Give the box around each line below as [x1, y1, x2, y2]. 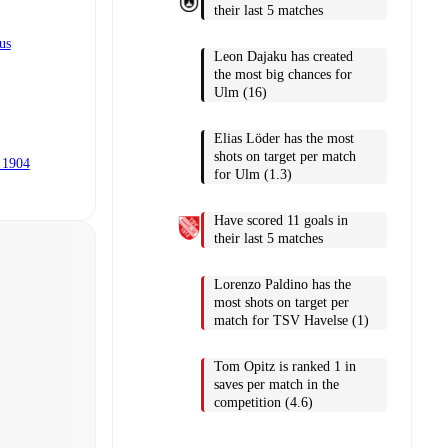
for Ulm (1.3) [214, 166, 292, 182]
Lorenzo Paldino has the [214, 276, 351, 292]
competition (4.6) [214, 394, 313, 410]
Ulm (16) [214, 84, 267, 100]
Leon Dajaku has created [214, 48, 353, 64]
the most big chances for [214, 66, 352, 82]
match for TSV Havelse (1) [214, 312, 369, 328]
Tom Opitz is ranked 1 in [214, 358, 356, 374]
